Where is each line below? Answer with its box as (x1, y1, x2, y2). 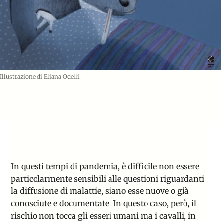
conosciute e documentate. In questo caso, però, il (11, 198, 197, 209)
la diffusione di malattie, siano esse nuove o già (11, 186, 189, 196)
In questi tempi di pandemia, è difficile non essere (11, 161, 200, 172)
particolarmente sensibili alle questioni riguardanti (11, 174, 205, 184)
